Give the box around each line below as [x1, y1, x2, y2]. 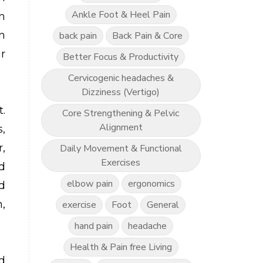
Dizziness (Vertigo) [82, 86, 160, 99]
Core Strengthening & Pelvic [62, 107, 180, 120]
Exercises [101, 156, 141, 169]
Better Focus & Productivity [63, 50, 179, 63]
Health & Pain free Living [69, 241, 172, 254]
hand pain [75, 220, 113, 232]
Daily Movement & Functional [59, 142, 182, 155]
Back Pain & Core [112, 29, 183, 42]
